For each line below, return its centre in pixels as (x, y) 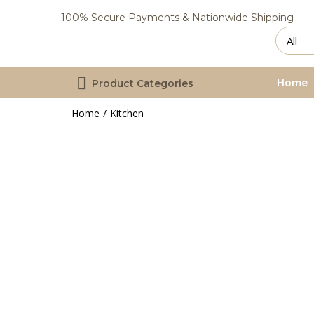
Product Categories (143, 83)
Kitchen (127, 113)
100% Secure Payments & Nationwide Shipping (177, 18)
